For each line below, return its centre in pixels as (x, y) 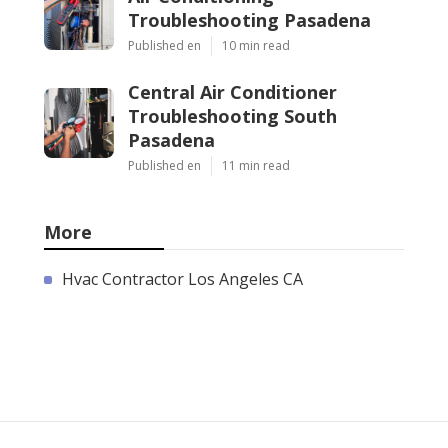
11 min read (256, 165)
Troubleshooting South (232, 115)
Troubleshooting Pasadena (249, 19)
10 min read (256, 45)
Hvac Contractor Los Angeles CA (182, 278)
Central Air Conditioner (232, 91)
